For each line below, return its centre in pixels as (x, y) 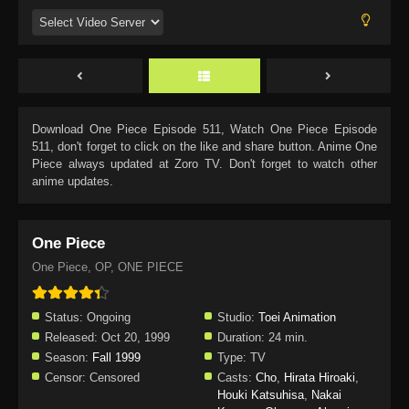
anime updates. (73, 182)
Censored (113, 378)
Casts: (235, 378)
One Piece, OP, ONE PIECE (108, 267)
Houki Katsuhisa (261, 395)
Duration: (241, 338)
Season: (67, 358)
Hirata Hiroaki (320, 378)
